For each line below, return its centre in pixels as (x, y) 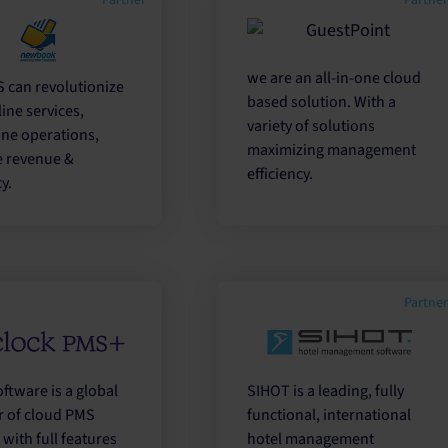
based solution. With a (322, 101)
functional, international (329, 414)
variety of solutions (311, 125)
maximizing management (332, 149)
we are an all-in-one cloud (334, 77)
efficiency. (280, 173)
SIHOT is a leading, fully (326, 390)
